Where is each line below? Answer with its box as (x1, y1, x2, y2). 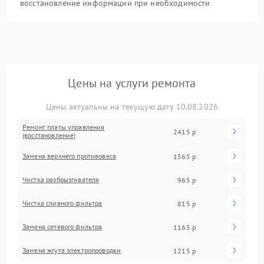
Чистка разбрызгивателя (22, 175, 100, 184)
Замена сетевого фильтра (22, 222, 103, 232)
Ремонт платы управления (22, 123, 105, 132)
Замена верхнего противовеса (22, 151, 117, 161)
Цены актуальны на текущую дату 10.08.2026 (45, 101, 219, 113)
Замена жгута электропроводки (22, 246, 121, 255)
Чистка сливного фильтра (22, 199, 103, 208)
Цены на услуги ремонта (68, 75, 196, 91)
